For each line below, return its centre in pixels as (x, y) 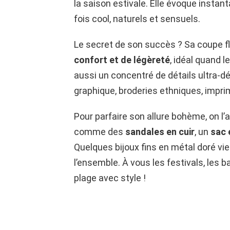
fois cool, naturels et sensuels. (137, 19)
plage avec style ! (110, 178)
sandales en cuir (160, 132)
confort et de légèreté (122, 60)
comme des (100, 132)
